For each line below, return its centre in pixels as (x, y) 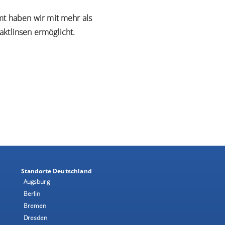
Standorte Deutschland (56, 171)
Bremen (35, 205)
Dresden (35, 217)
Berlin (32, 193)
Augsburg (36, 181)
